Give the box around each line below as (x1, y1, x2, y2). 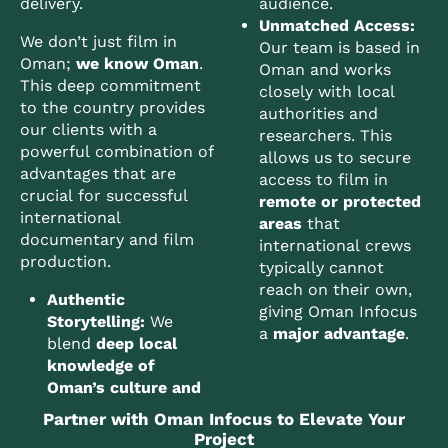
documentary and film (20, 229, 194, 249)
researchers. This (259, 125, 393, 145)
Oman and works (259, 59, 392, 79)
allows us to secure (259, 147, 412, 167)
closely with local (259, 81, 396, 101)
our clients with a (20, 119, 157, 139)
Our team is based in (259, 37, 421, 57)
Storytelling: (47, 311, 146, 331)
